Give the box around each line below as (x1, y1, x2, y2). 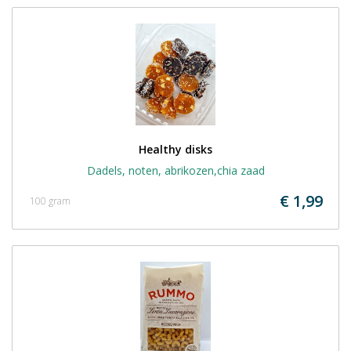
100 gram (30, 194, 71, 208)
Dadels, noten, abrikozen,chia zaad (86, 163, 265, 178)
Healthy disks (139, 142, 212, 157)
